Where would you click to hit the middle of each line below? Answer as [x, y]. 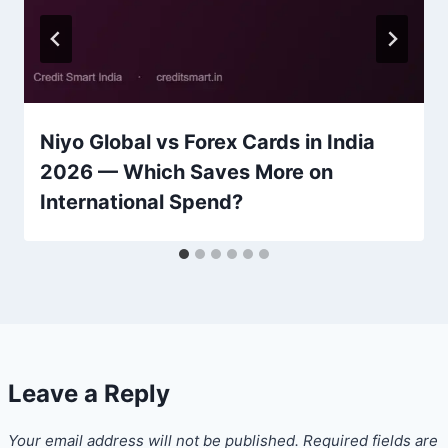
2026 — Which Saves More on [186, 172]
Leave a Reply [89, 394]
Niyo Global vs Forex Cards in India [207, 142]
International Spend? [141, 202]
